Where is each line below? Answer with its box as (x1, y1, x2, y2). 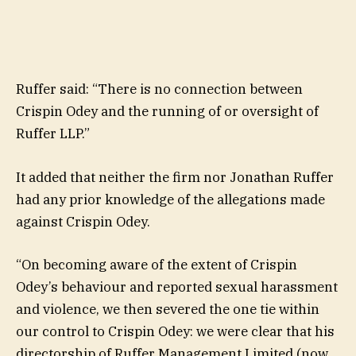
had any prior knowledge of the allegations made (16, 190, 325, 208)
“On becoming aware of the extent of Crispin (16, 255, 297, 273)
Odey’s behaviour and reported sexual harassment (16, 277, 338, 296)
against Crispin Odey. (16, 212, 150, 230)
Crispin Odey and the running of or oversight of (16, 103, 319, 121)
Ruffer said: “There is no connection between (16, 80, 303, 99)
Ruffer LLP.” (16, 125, 90, 143)
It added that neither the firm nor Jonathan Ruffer (16, 168, 334, 186)
